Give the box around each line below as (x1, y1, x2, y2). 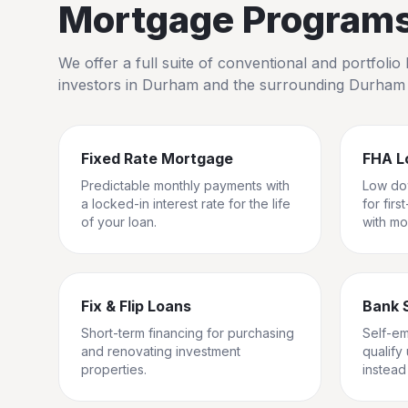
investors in (58, 76, 142, 94)
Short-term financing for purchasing (81, 325, 294, 341)
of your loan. (81, 214, 157, 229)
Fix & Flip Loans (81, 297, 191, 315)
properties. (81, 362, 147, 377)
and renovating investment (81, 343, 240, 359)
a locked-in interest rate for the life (81, 196, 291, 211)
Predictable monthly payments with (81, 178, 290, 193)
